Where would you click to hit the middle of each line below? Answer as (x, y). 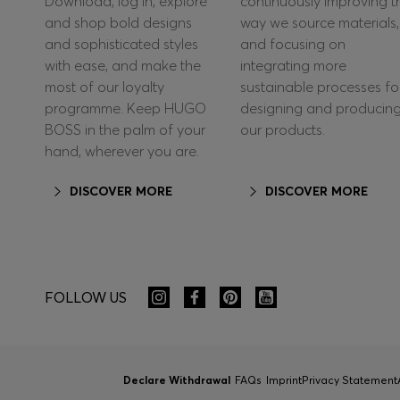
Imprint (283, 380)
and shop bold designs (118, 23)
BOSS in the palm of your (125, 130)
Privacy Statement (349, 380)
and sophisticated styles (121, 44)
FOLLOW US (86, 297)
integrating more (293, 66)
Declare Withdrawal (176, 380)
